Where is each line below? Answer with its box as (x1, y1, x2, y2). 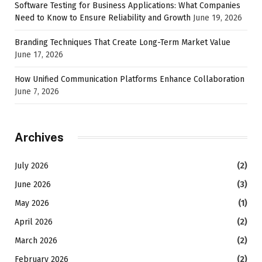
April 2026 (15, 216, 53, 227)
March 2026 (15, 235, 57, 246)
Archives (15, 130, 64, 144)
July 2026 (15, 160, 49, 171)
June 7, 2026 (15, 86, 59, 96)
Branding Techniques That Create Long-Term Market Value (15, 37, 230, 47)
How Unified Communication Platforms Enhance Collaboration (15, 74, 244, 84)
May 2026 (15, 198, 49, 208)
